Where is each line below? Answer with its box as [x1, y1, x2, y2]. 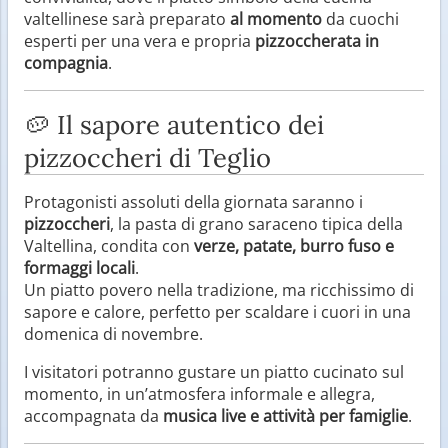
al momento [230, 7, 322, 30]
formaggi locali [24, 256, 135, 279]
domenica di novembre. [24, 322, 203, 345]
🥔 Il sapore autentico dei [24, 107, 324, 141]
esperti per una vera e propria [24, 29, 255, 52]
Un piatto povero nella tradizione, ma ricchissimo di [24, 278, 414, 301]
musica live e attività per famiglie [163, 404, 408, 427]
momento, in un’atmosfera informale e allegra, [24, 382, 375, 405]
